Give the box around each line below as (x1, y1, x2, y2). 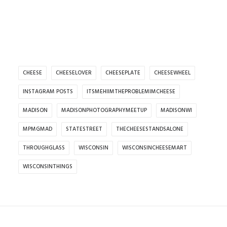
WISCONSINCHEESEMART (122, 143, 187, 153)
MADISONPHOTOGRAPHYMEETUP (61, 106, 147, 115)
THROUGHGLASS (23, 143, 65, 153)
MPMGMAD (23, 125, 52, 134)
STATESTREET (66, 125, 102, 134)
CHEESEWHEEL (154, 68, 191, 78)
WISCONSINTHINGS (23, 162, 72, 171)
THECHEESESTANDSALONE (116, 125, 183, 134)
